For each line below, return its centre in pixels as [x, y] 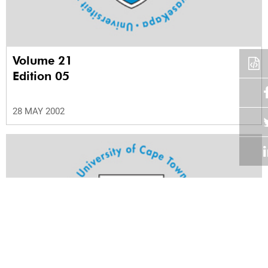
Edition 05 [41, 76]
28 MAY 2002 [39, 111]
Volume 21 [44, 60]
